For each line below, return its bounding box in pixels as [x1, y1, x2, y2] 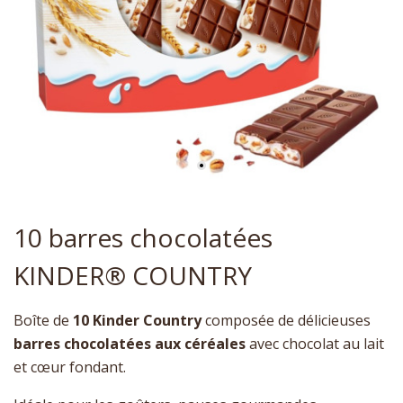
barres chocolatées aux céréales [13, 334, 246, 354]
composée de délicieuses [201, 310, 371, 331]
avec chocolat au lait [246, 334, 384, 354]
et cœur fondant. [13, 357, 126, 378]
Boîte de [13, 310, 73, 331]
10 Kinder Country [73, 310, 201, 331]
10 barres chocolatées [13, 220, 273, 255]
